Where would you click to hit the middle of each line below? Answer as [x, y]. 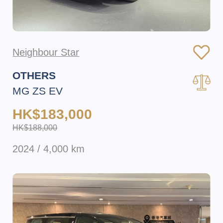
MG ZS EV [38, 91]
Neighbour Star [46, 53]
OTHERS [34, 76]
